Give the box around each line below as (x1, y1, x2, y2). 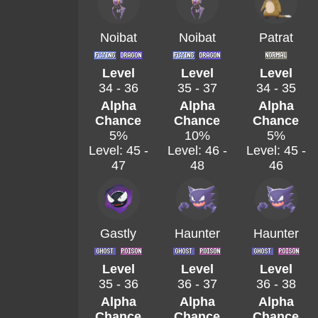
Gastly (100, 226, 136, 241)
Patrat (258, 31, 293, 45)
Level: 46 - (167, 143, 227, 158)
